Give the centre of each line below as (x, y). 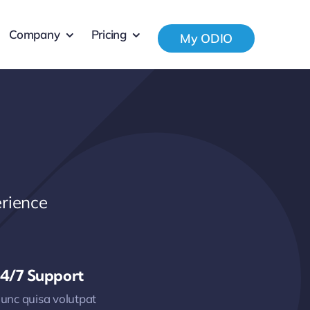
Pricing (109, 34)
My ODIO (206, 38)
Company (35, 34)
